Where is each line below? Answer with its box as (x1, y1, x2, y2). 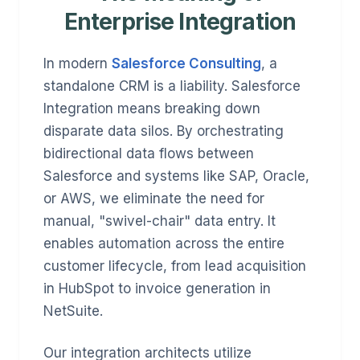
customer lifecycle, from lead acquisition (43, 258, 306, 274)
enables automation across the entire (43, 235, 284, 252)
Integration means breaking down (43, 100, 260, 117)
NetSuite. (43, 303, 103, 319)
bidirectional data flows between (43, 145, 254, 162)
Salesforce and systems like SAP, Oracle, (43, 168, 309, 184)
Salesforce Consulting (112, 55, 261, 72)
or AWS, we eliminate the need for (43, 190, 264, 207)
